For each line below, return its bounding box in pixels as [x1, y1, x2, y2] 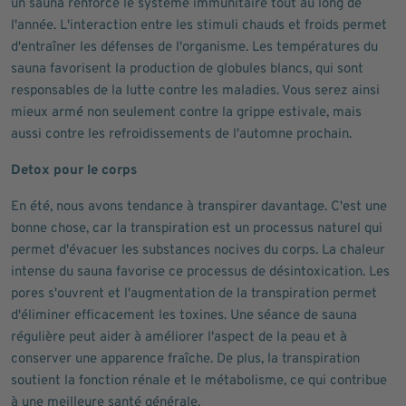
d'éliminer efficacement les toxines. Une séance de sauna [11, 307, 357, 324]
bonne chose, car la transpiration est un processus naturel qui [11, 220, 382, 237]
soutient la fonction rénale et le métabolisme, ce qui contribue [11, 372, 387, 390]
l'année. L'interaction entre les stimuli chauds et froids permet [11, 17, 387, 34]
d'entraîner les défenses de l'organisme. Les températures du [11, 39, 378, 56]
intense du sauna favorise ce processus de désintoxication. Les [11, 264, 390, 281]
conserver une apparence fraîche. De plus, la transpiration [11, 351, 360, 368]
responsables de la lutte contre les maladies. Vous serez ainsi [11, 82, 380, 100]
